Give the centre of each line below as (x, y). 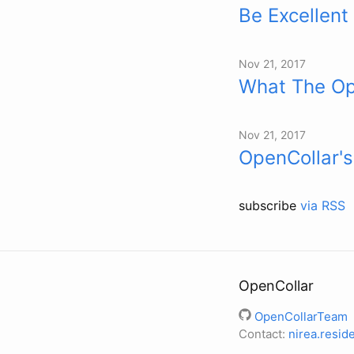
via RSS (323, 205)
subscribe (269, 205)
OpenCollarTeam (301, 316)
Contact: (264, 334)
